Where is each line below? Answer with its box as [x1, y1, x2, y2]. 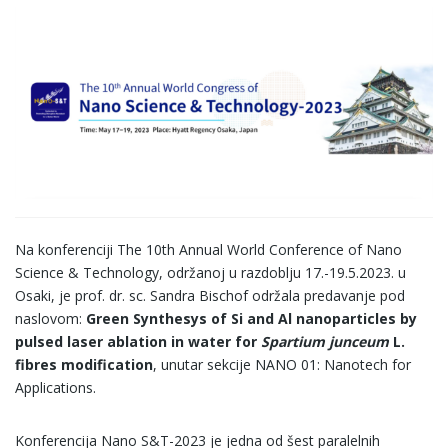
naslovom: [15, 308, 86, 328]
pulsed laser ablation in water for [15, 331, 261, 351]
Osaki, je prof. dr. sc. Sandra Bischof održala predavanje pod [15, 285, 405, 305]
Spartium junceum [261, 331, 389, 351]
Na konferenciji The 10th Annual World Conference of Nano [15, 239, 402, 259]
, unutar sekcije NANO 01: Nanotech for [153, 354, 411, 374]
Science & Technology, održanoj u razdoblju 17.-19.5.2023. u [15, 262, 406, 282]
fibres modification [15, 354, 153, 374]
